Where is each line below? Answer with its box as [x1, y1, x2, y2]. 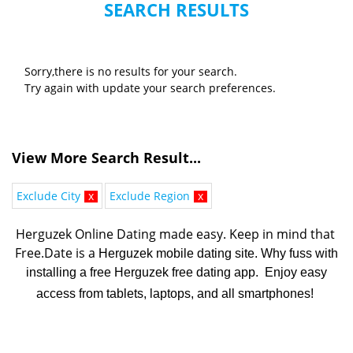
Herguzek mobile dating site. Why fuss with [98, 247, 338, 261]
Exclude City [17, 188, 80, 204]
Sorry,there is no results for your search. [24, 64, 237, 80]
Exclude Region [110, 188, 190, 204]
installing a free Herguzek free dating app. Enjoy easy [26, 266, 327, 280]
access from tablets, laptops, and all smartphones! [35, 287, 314, 301]
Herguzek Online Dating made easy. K [15, 225, 237, 243]
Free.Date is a [15, 244, 98, 262]
